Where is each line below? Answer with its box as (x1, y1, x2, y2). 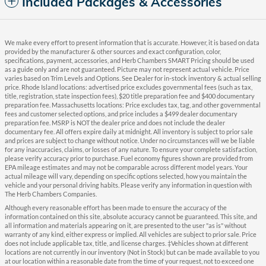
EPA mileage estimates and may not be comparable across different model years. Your (5, 163, 248, 171)
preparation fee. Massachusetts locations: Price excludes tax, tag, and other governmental (5, 101, 261, 109)
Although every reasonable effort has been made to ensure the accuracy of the (5, 204, 227, 211)
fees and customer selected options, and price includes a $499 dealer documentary (5, 110, 237, 118)
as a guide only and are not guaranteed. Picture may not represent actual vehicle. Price (5, 65, 249, 73)
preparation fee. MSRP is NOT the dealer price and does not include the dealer (5, 119, 225, 126)
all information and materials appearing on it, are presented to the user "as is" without (5, 221, 246, 229)
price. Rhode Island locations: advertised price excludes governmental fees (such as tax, (5, 83, 252, 91)
